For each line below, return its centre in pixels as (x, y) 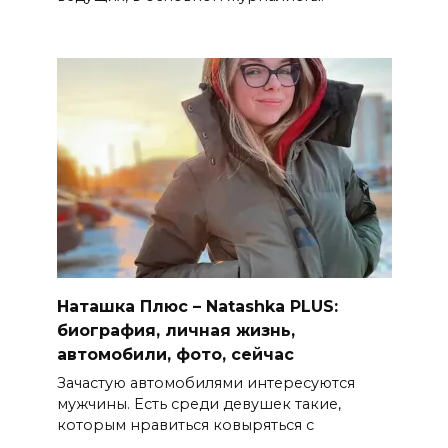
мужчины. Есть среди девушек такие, (198, 403)
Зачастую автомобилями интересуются (205, 382)
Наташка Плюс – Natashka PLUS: (197, 306)
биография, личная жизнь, (175, 330)
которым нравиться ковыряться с (185, 424)
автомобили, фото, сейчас (175, 354)
